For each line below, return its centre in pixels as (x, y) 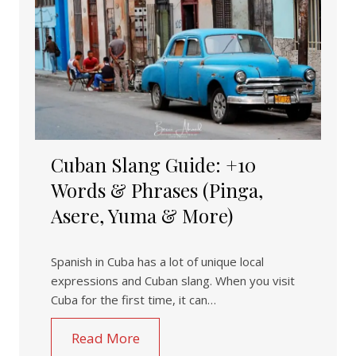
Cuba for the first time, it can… (133, 300)
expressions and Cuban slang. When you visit (173, 281)
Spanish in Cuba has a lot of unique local (157, 262)
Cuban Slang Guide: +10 (153, 165)
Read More (105, 339)
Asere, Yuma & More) (142, 216)
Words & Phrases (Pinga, (157, 190)
